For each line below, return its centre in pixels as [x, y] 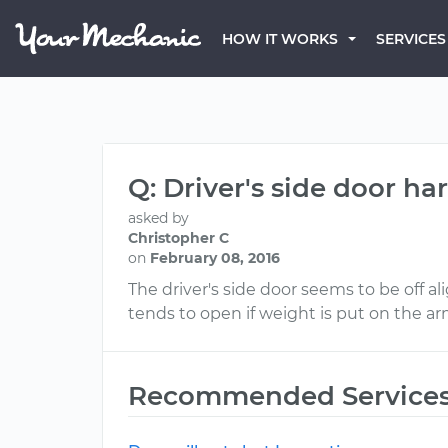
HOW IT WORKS [280, 39]
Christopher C [178, 238]
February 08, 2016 [215, 258]
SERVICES [411, 39]
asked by [158, 218]
